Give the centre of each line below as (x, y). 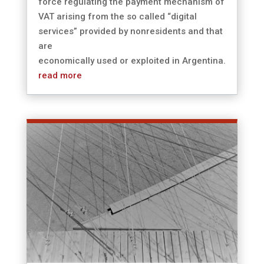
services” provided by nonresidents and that (130, 31)
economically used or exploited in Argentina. (132, 60)
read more (60, 75)
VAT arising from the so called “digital (117, 16)
